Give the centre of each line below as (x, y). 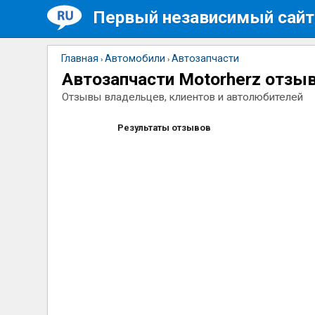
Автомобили (135, 59)
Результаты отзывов (165, 128)
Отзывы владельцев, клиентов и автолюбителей (183, 97)
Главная (80, 59)
